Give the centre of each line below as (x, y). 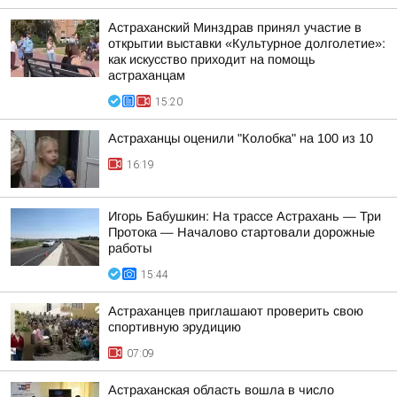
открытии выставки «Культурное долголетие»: (247, 43)
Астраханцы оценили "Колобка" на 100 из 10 (241, 138)
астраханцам (147, 75)
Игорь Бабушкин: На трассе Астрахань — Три (245, 216)
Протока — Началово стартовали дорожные (241, 232)
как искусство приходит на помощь (212, 59)
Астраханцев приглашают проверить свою (236, 311)
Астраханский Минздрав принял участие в (235, 27)
